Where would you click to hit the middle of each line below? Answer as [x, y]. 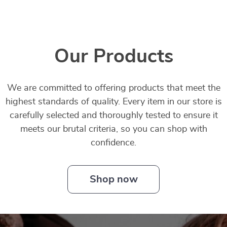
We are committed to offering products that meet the [113, 88]
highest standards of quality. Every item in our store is [113, 102]
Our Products [113, 57]
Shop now [113, 179]
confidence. [113, 143]
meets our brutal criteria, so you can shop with [113, 129]
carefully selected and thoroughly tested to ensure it [113, 116]
